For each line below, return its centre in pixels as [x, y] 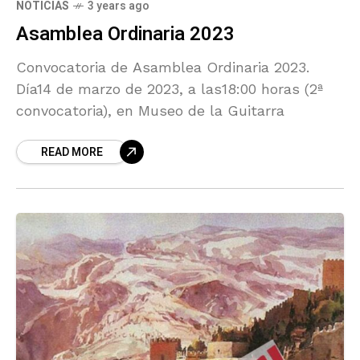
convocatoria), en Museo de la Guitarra [150, 110]
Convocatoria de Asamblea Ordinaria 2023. [163, 67]
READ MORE [72, 152]
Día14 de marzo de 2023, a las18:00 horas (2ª [170, 88]
